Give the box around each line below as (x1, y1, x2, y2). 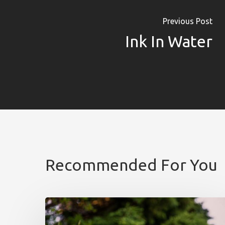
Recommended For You (45, 156, 217, 174)
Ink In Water (125, 32, 212, 50)
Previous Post (163, 16, 212, 26)
